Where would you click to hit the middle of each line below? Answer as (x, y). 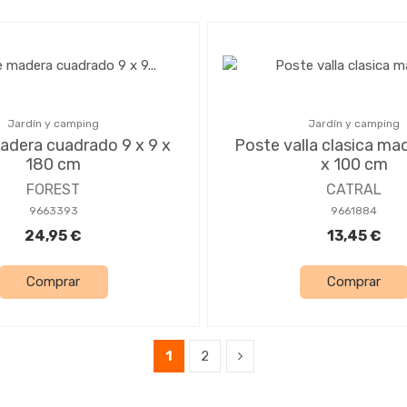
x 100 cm (354, 164)
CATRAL (354, 189)
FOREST (53, 189)
